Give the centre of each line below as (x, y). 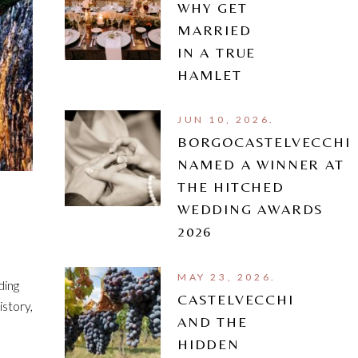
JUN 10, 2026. (226, 120)
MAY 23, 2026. (227, 276)
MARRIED (215, 30)
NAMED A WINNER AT (261, 165)
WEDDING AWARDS (251, 209)
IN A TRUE (217, 52)
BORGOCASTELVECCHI (264, 142)
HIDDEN (209, 344)
